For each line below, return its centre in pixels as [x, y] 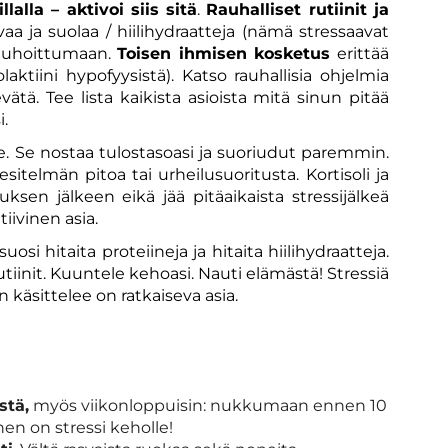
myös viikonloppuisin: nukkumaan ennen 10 [208, 405]
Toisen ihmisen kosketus [224, 53]
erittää [360, 53]
